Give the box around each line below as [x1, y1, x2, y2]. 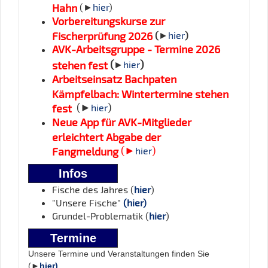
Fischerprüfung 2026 [52, 29, 155, 41]
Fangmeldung [52, 144, 121, 156]
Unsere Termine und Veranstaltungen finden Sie [28, 248, 209, 258]
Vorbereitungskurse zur [52, 14, 165, 28]
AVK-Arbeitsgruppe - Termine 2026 [52, 42, 220, 56]
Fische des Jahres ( [52, 183, 134, 195]
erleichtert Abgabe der [52, 130, 161, 142]
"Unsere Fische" [52, 196, 123, 208]
